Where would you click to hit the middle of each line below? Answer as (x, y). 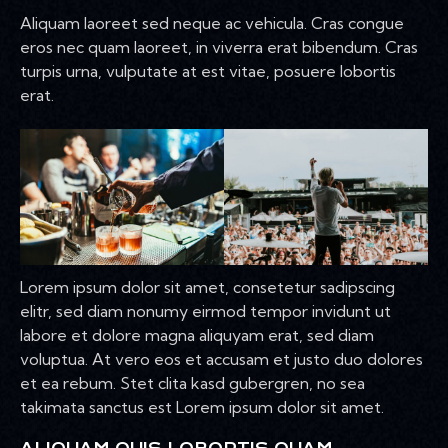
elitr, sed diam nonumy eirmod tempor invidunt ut (205, 310)
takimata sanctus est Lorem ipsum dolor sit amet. (202, 406)
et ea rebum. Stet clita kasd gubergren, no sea (192, 382)
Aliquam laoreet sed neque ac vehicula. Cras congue (212, 23)
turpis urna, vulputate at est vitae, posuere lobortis (208, 71)
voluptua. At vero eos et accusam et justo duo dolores (221, 358)
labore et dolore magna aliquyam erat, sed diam (197, 334)
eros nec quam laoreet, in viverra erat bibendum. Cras (219, 47)
